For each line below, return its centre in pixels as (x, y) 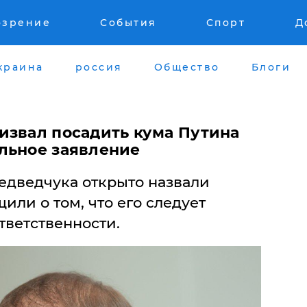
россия (99, 67)
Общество (187, 67)
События (128, 23)
